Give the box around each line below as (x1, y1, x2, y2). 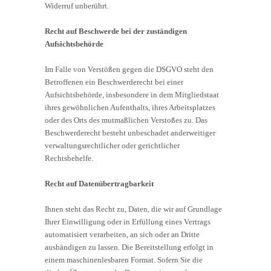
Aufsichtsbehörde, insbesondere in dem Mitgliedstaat (45, 90, 219, 99)
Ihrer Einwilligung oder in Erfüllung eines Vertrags (45, 217, 211, 226)
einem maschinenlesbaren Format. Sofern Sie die (45, 255, 203, 264)
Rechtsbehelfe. (45, 153, 93, 163)
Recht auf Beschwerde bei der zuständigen (45, 26, 187, 36)
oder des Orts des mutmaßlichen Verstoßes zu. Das (45, 115, 207, 125)
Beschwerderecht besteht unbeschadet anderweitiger (45, 128, 215, 137)
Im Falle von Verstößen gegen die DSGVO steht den (45, 64, 214, 74)
